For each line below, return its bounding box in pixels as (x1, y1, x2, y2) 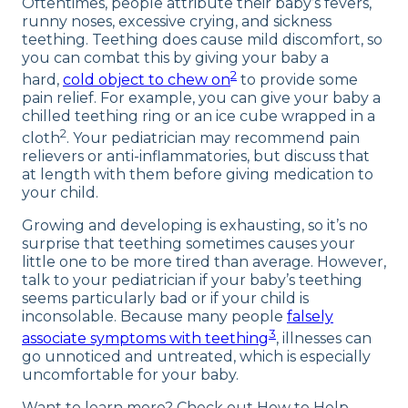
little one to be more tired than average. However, (22, 253, 386, 271)
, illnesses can (276, 330, 372, 348)
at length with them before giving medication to (22, 166, 373, 184)
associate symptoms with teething (22, 330, 269, 348)
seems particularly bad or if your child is (22, 290, 309, 308)
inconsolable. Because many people (22, 308, 287, 326)
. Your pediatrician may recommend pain (66, 129, 360, 148)
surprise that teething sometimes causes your (22, 235, 355, 253)
